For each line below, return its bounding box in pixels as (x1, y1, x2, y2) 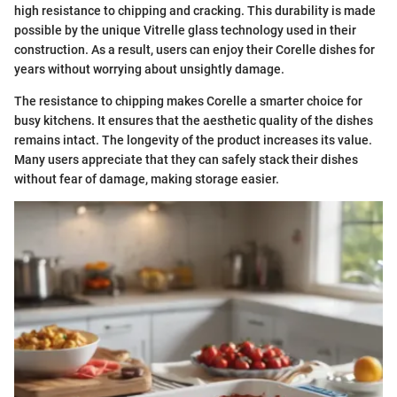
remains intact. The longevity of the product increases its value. (14, 133, 372, 147)
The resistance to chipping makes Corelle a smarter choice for (14, 94, 362, 108)
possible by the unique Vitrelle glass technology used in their (14, 23, 356, 37)
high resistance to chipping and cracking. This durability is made (14, 4, 376, 18)
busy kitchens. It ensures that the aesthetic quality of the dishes (14, 113, 373, 128)
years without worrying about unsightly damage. (14, 62, 284, 76)
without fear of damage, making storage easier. (14, 172, 279, 186)
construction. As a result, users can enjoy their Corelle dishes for (14, 43, 375, 57)
